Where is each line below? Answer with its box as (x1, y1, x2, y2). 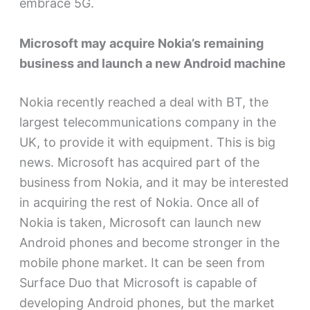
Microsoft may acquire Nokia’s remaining (19, 36, 264, 51)
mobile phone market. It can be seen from (19, 255, 265, 271)
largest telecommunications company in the (19, 115, 276, 130)
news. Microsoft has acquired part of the (19, 155, 259, 170)
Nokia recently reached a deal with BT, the (19, 95, 268, 110)
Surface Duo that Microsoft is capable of (19, 275, 257, 291)
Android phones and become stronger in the (19, 235, 280, 250)
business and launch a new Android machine (19, 56, 286, 71)
